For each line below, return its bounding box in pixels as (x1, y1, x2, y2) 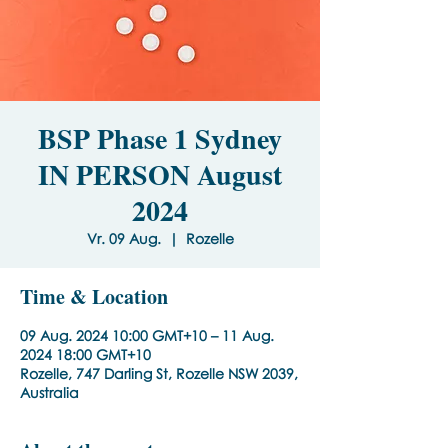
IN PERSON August (38, 154, 282, 195)
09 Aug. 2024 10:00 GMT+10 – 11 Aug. (20, 327, 274, 344)
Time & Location (20, 282, 168, 311)
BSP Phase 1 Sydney (38, 118, 282, 159)
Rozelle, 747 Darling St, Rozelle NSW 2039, (20, 365, 298, 382)
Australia (20, 384, 79, 401)
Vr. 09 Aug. (86, 230, 161, 247)
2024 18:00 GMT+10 (20, 346, 151, 363)
